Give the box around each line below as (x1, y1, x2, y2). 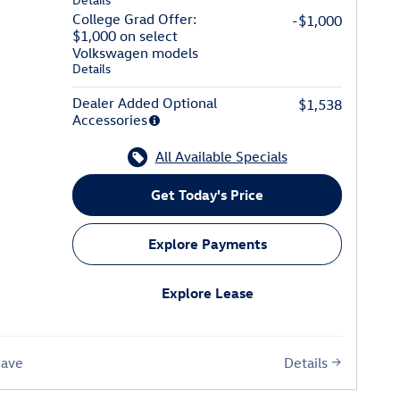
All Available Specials (154, 147, 287, 166)
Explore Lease (161, 283, 254, 302)
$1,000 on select (72, 27, 179, 46)
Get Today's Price (151, 186, 264, 204)
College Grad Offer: (72, 10, 197, 29)
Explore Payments (147, 235, 267, 254)
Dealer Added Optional (72, 94, 218, 112)
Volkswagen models (72, 44, 199, 62)
